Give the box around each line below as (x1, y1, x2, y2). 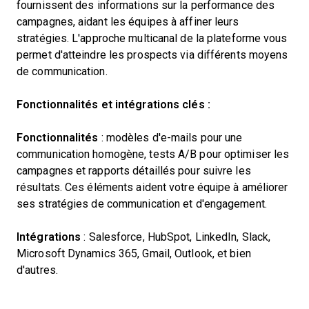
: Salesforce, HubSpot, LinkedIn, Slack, (81, 231, 271, 243)
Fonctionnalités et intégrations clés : (17, 99, 210, 110)
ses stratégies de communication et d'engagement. (17, 198, 267, 210)
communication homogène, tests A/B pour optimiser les (17, 148, 290, 160)
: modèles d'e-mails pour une (98, 132, 243, 143)
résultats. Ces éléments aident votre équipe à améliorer (17, 181, 288, 193)
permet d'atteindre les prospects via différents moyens (17, 49, 288, 61)
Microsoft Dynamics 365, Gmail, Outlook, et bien (17, 248, 251, 259)
